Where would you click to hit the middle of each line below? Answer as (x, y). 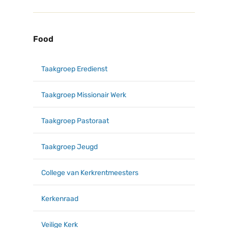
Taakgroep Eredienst (74, 69)
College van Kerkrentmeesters (90, 173)
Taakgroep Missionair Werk (84, 95)
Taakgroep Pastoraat (75, 121)
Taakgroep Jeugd (69, 147)
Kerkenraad (60, 198)
